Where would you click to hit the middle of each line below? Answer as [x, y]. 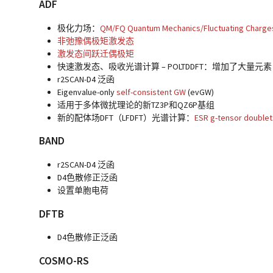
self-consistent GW [151, 92]
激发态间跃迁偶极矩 [96, 53]
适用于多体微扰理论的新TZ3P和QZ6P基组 [136, 105]
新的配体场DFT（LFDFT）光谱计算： [126, 117]
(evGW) [200, 92]
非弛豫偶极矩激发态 [96, 41]
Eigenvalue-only [87, 92]
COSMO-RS [64, 261]
